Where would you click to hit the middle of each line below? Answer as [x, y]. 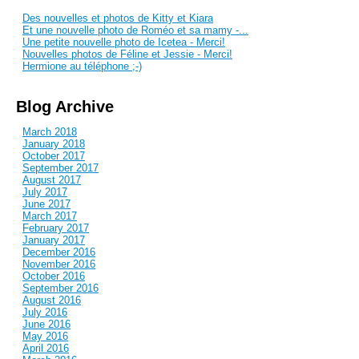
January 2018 [54, 144]
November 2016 [59, 264]
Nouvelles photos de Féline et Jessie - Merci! [127, 54]
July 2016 [45, 313]
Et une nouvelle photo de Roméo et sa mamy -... [135, 30]
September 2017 [61, 168]
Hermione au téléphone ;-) [82, 67]
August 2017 [52, 180]
